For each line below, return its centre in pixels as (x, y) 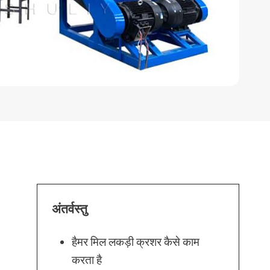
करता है (87, 260)
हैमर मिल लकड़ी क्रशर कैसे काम (136, 242)
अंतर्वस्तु (70, 209)
